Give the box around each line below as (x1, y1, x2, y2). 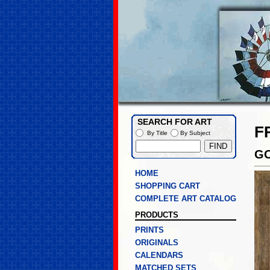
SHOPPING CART (135, 181, 200, 190)
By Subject (180, 129, 210, 136)
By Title (147, 129, 168, 136)
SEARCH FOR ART (137, 118, 212, 127)
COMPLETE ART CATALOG (135, 194, 236, 203)
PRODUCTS (135, 210, 178, 219)
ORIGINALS (135, 238, 178, 247)
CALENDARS (135, 251, 183, 260)
